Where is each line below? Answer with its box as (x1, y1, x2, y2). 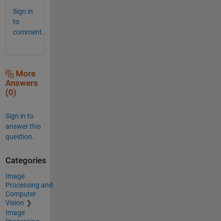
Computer (5, 190, 36, 198)
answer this (5, 122, 41, 130)
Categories (5, 155, 46, 165)
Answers (5, 78, 38, 88)
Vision (5, 199, 24, 207)
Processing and (5, 181, 53, 189)
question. (5, 132, 34, 141)
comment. (12, 28, 44, 36)
